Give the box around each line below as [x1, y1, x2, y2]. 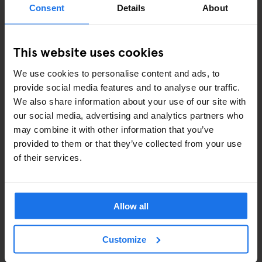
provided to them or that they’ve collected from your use [13, 138, 242, 149]
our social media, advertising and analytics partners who [13, 110, 243, 120]
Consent [29, 2, 64, 13]
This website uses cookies [13, 42, 164, 60]
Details [116, 2, 146, 13]
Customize [102, 234, 147, 244]
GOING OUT [26, 210, 102, 230]
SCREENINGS [50, 156, 112, 171]
